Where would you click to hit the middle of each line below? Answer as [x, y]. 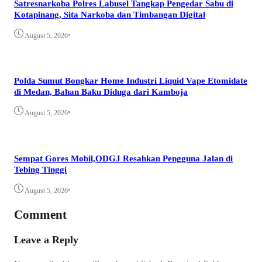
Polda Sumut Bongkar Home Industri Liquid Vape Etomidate [131, 81]
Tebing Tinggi [40, 169]
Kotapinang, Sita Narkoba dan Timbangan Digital [110, 14]
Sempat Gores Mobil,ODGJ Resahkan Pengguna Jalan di [123, 158]
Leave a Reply [46, 240]
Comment [40, 215]
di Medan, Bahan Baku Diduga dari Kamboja [101, 92]
